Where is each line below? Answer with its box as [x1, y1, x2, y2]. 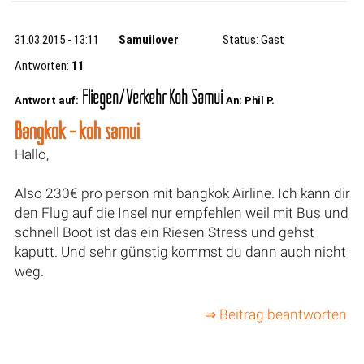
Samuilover [119, 32, 180, 48]
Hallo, [14, 145, 49, 162]
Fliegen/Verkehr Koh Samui [78, 84, 226, 109]
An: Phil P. [225, 93, 275, 106]
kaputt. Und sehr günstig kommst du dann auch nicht [14, 243, 346, 260]
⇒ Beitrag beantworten [204, 306, 347, 323]
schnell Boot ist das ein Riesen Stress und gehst [14, 223, 314, 240]
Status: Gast [223, 32, 285, 48]
